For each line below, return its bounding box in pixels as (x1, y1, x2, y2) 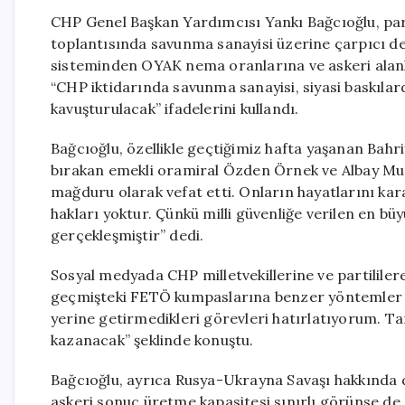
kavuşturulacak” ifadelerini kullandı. (51, 99, 299, 118)
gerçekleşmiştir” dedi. (51, 226, 204, 244)
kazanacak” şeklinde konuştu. (51, 331, 254, 349)
